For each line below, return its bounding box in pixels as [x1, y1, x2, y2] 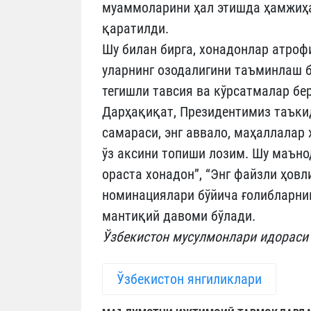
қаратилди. [102, 19, 169, 37]
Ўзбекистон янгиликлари [117, 270, 262, 287]
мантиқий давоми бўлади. [102, 207, 255, 224]
